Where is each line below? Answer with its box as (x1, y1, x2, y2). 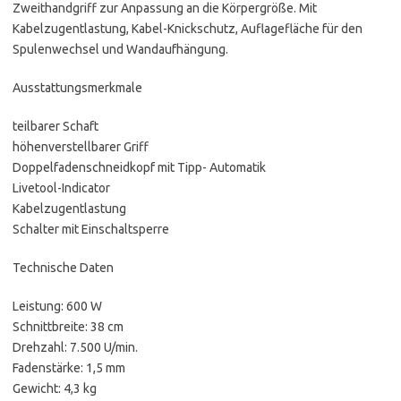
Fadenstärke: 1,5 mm (13, 361, 125, 376)
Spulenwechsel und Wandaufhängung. (13, 42, 228, 57)
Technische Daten (13, 260, 114, 276)
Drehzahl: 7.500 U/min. (13, 340, 138, 355)
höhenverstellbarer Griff (13, 140, 149, 155)
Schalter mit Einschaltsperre (13, 222, 169, 237)
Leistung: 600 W (13, 299, 102, 314)
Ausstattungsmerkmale (13, 81, 142, 96)
